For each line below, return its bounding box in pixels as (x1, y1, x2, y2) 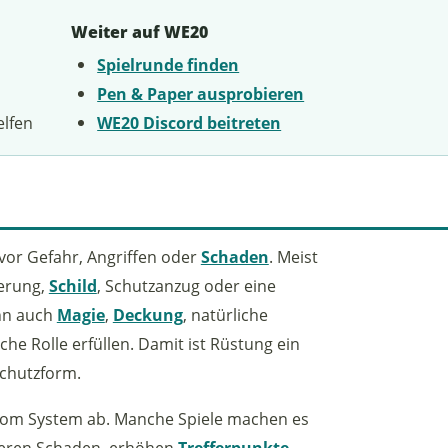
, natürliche (182, 302, 268, 326)
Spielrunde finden (97, 52, 240, 76)
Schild (48, 273, 97, 297)
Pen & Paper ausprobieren (97, 81, 305, 105)
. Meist (268, 244, 318, 268)
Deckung (112, 302, 183, 326)
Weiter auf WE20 (70, 21, 208, 44)
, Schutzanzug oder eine (96, 273, 276, 297)
